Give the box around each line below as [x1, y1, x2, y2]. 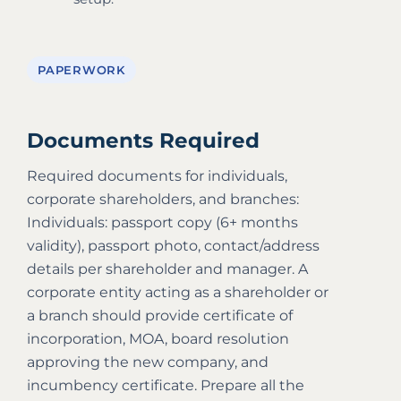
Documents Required [27, 127, 260, 153]
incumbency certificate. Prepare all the [27, 376, 304, 394]
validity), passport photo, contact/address [27, 236, 320, 254]
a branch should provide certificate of [27, 306, 293, 324]
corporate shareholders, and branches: [27, 190, 299, 208]
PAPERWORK [38, 62, 126, 77]
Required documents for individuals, [27, 166, 287, 184]
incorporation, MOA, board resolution [27, 329, 289, 347]
